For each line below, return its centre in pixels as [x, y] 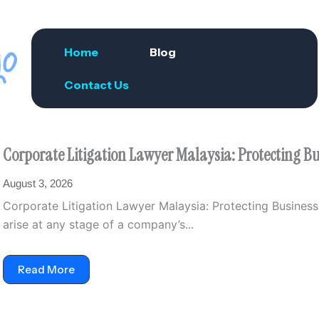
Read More [46, 270]
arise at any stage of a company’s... [98, 224]
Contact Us [96, 85]
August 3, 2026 [38, 183]
